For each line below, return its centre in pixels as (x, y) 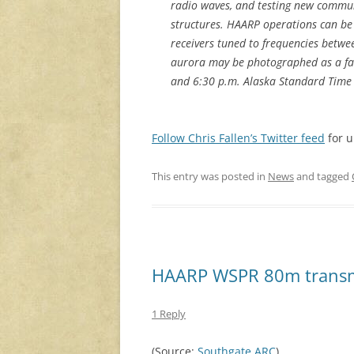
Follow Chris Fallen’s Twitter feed (238, 137)
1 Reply (169, 313)
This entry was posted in (210, 176)
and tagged (323, 176)
